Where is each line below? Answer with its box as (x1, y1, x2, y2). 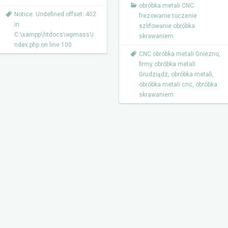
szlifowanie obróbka (139, 22, 195, 30)
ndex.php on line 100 (14, 41, 72, 48)
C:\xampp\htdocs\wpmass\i (14, 31, 94, 38)
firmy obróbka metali (139, 61, 195, 68)
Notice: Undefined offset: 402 (14, 11, 96, 18)
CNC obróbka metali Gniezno (139, 50, 219, 58)
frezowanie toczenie (139, 12, 197, 19)
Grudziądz (139, 71, 168, 78)
